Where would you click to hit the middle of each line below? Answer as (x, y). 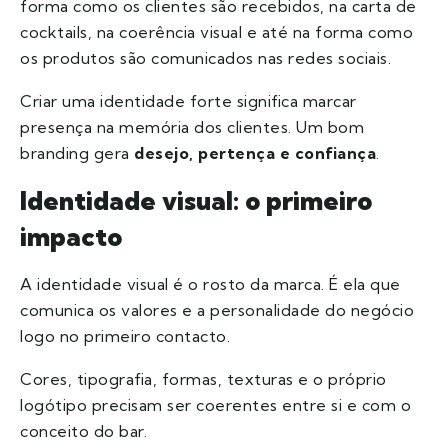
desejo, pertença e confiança (255, 153)
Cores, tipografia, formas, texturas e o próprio (203, 379)
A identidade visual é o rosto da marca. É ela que (210, 284)
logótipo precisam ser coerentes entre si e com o (215, 405)
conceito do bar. (83, 431)
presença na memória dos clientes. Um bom (192, 127)
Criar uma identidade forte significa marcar (188, 101)
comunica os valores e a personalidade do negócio (217, 310)
